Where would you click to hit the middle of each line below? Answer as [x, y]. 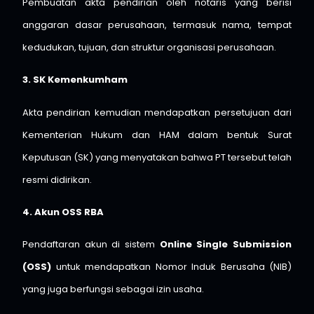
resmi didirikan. [57, 179]
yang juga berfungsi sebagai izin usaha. [113, 289]
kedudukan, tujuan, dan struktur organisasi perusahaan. [149, 47]
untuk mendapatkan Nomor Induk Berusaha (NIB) [171, 267]
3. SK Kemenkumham [75, 80]
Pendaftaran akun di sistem [91, 245]
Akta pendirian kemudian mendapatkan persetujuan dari [157, 112]
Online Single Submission [226, 245]
